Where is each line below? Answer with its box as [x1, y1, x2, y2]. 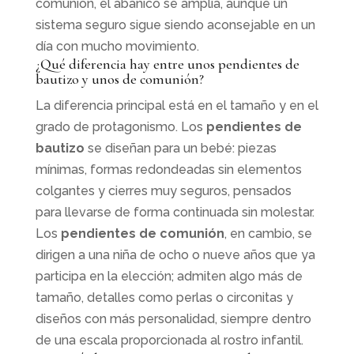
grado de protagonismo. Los [35, 119, 206, 134]
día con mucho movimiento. [35, 38, 199, 54]
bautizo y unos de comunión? [35, 70, 204, 88]
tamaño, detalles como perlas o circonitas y [35, 289, 293, 305]
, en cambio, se [224, 225, 312, 241]
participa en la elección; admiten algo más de [35, 268, 303, 284]
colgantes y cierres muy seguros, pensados [35, 183, 292, 198]
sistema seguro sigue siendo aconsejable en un [35, 17, 315, 32]
